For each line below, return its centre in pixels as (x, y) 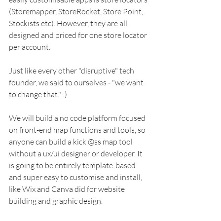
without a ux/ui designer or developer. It (76, 153)
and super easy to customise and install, (76, 177)
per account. (30, 47)
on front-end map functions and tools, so (78, 129)
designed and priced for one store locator (79, 35)
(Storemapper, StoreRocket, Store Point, (77, 11)
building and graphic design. (56, 201)
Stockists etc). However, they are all (69, 23)
